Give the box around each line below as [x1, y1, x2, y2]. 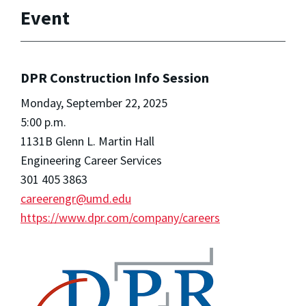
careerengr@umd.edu [20, 191, 131, 207]
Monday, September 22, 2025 [20, 95, 167, 111]
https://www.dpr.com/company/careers [20, 210, 220, 226]
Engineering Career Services [20, 152, 162, 169]
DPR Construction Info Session [20, 69, 209, 87]
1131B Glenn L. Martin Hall [20, 133, 154, 150]
